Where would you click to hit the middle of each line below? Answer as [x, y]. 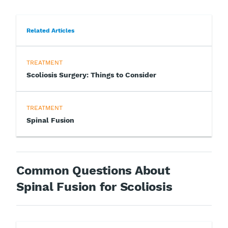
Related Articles [50, 30]
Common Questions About [93, 170]
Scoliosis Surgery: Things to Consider [91, 75]
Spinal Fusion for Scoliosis [94, 187]
